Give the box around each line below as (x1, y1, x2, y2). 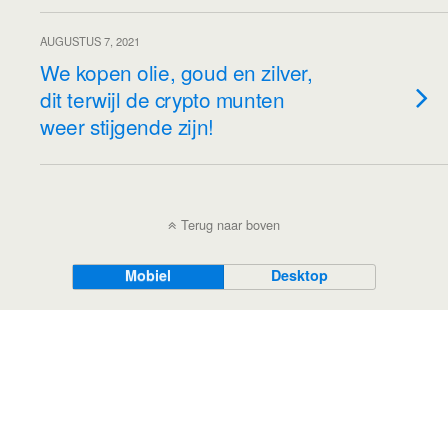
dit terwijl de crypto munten (40, 84, 285, 114)
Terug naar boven (181, 215, 280, 234)
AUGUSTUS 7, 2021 (40, 33, 140, 49)
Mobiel (125, 265, 172, 285)
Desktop (271, 265, 329, 285)
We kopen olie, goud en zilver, (40, 57, 313, 87)
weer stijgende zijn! (40, 111, 214, 141)
